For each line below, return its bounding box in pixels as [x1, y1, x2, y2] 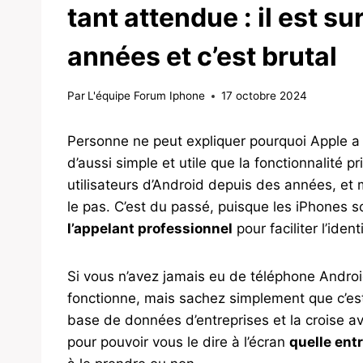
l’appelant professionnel [67, 220, 233, 237]
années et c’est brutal [67, 41, 337, 73]
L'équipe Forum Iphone [88, 89, 206, 103]
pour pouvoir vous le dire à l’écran [67, 334, 289, 351]
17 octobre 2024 [221, 89, 308, 103]
